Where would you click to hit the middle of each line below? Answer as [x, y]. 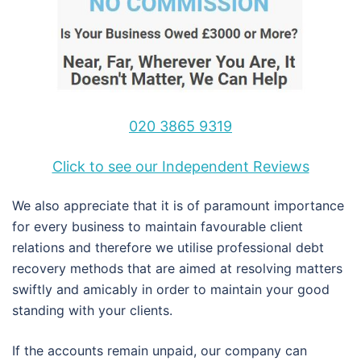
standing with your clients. [92, 310]
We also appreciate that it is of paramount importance [178, 205]
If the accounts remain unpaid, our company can [160, 350]
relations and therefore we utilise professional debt [168, 247]
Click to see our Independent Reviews [180, 166]
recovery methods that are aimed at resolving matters [177, 268]
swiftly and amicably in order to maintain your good [171, 289]
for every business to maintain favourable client [158, 226]
